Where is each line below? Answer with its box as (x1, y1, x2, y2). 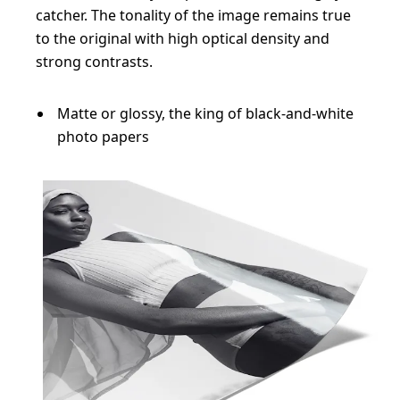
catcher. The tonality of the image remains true (36, 5, 351, 25)
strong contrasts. (36, 52, 153, 71)
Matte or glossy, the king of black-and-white (57, 104, 354, 123)
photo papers (57, 127, 149, 146)
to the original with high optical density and (36, 29, 329, 48)
